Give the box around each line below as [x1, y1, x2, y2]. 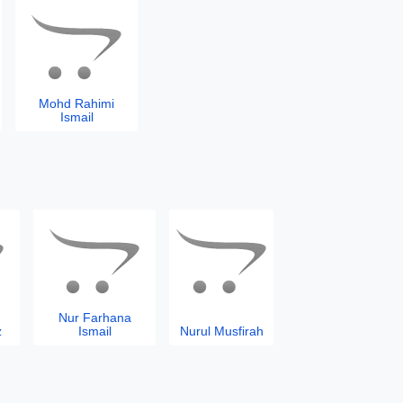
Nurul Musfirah [179, 324, 264, 338]
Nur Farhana [58, 310, 131, 325]
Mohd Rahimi [39, 96, 114, 111]
